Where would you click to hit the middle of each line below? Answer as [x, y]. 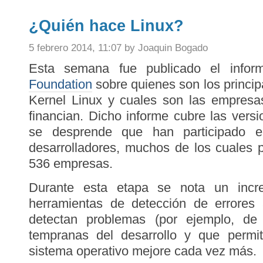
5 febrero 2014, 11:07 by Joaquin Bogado [118, 48]
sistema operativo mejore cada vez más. [143, 251]
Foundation [60, 84]
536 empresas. [71, 163]
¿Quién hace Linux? [106, 26]
